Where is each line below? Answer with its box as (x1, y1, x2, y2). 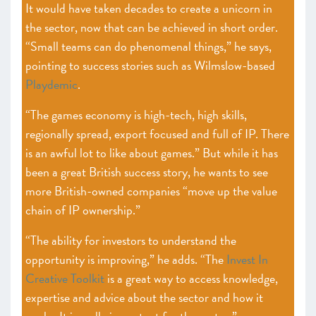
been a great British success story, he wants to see (25, 162, 268, 181)
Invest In (226, 250, 268, 269)
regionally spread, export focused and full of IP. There (25, 124, 289, 143)
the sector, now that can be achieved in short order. (25, 18, 278, 37)
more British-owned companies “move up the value (25, 181, 277, 200)
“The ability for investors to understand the (25, 231, 236, 250)
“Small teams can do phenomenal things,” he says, (25, 37, 272, 56)
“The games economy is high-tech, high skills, (25, 105, 247, 124)
